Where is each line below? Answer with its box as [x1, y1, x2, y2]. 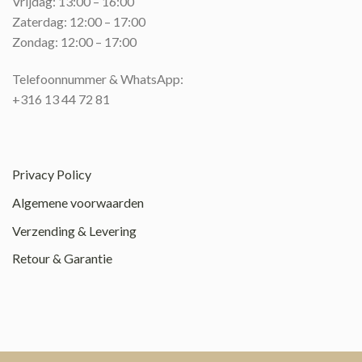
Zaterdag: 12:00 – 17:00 [12, 13, 145, 29]
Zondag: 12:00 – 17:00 [12, 33, 137, 49]
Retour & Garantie [12, 250, 112, 267]
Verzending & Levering [12, 222, 137, 238]
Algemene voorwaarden [12, 194, 144, 210]
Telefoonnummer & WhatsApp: [12, 70, 183, 86]
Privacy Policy [12, 166, 91, 183]
